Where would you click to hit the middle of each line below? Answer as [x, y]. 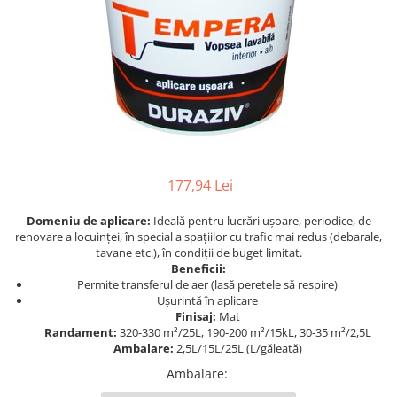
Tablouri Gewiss [61, 80]
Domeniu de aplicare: [88, 221]
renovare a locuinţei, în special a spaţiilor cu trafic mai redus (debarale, [198, 237]
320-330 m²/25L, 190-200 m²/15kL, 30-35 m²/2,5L [244, 333]
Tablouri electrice [66, 53]
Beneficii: [198, 269]
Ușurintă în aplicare [207, 301]
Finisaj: [195, 317]
